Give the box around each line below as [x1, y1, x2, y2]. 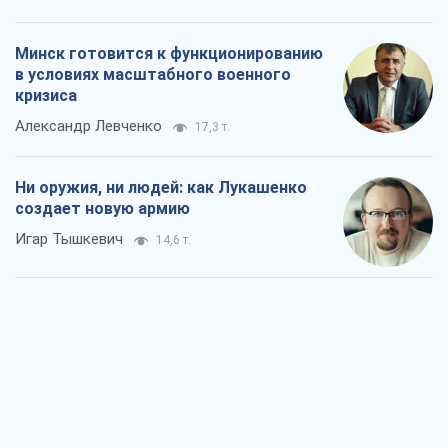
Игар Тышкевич [15, 230, 123, 249]
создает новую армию [15, 199, 190, 219]
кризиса [15, 86, 77, 106]
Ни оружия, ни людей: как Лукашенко [15, 178, 307, 198]
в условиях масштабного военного [15, 65, 291, 85]
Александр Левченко [15, 117, 162, 136]
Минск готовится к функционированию [15, 44, 323, 64]
